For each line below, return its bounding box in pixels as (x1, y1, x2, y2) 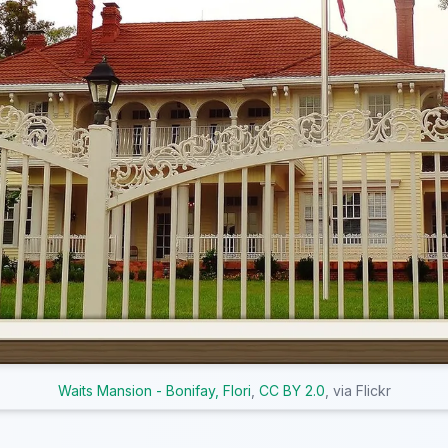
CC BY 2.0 (258, 382, 325, 400)
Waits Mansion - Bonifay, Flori (57, 382, 251, 400)
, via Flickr (324, 382, 391, 400)
